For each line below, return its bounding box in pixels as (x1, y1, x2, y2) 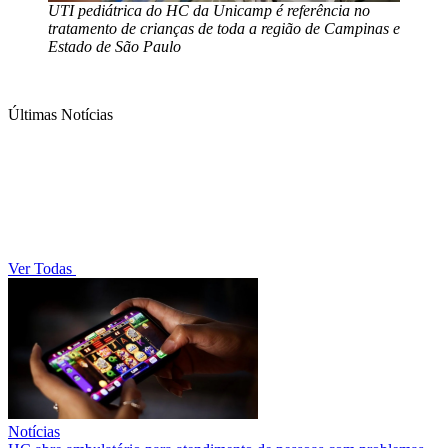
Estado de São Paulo (48, 37, 181, 55)
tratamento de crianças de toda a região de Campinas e (48, 19, 400, 37)
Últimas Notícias (8, 105, 113, 123)
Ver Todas (8, 259, 76, 277)
